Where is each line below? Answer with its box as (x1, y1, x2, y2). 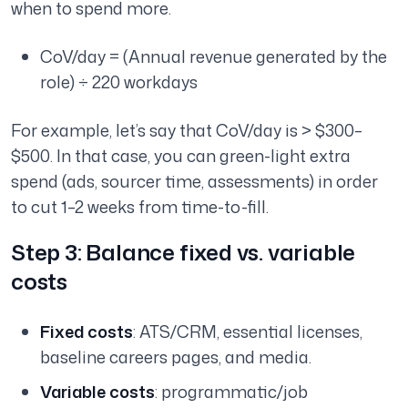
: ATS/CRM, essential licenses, (133, 320, 362, 344)
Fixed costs (40, 320, 133, 344)
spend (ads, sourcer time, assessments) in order (11, 169, 378, 194)
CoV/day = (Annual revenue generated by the (40, 45, 387, 69)
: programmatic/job (155, 380, 308, 404)
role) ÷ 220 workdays (40, 70, 198, 95)
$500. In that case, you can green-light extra (11, 144, 351, 168)
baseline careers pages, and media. (40, 345, 311, 370)
